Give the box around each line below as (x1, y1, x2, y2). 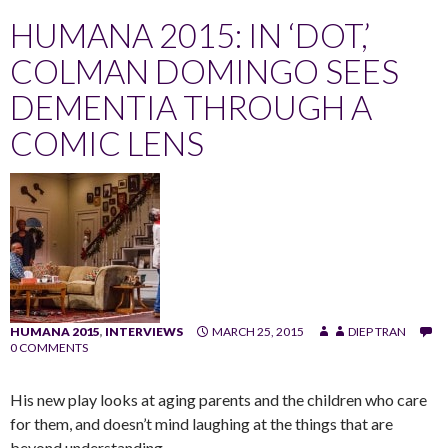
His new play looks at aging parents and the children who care (10, 389, 427, 409)
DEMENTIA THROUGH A (10, 86, 372, 127)
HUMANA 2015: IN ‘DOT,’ (10, 14, 370, 55)
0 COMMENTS (10, 339, 88, 355)
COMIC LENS (10, 122, 204, 163)
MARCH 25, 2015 (212, 323, 304, 339)
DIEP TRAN (348, 323, 406, 339)
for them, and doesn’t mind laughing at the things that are (10, 413, 393, 433)
